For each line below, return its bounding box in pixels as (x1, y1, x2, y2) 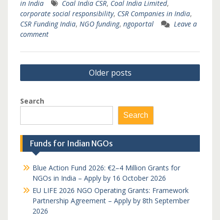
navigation (19, 75, 71, 87)
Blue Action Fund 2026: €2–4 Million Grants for (32, 163, 180, 172)
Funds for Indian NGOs (29, 138, 113, 148)
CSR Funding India (20, 19, 76, 28)
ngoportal (123, 19, 154, 28)
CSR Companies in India (117, 9, 190, 18)
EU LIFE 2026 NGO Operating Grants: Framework (32, 186, 189, 195)
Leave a (173, 19, 197, 28)
